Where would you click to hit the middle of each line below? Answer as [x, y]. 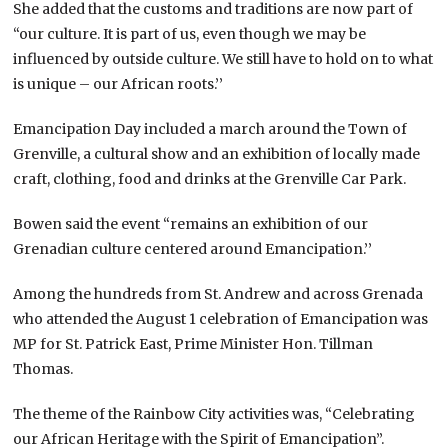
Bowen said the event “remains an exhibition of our [191, 223]
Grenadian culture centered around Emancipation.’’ [193, 248]
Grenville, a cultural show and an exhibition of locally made [217, 153]
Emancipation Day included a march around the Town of [210, 128]
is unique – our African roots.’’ [118, 83]
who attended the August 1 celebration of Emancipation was [221, 318]
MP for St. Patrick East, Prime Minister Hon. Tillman [193, 343]
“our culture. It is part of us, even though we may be [190, 33]
